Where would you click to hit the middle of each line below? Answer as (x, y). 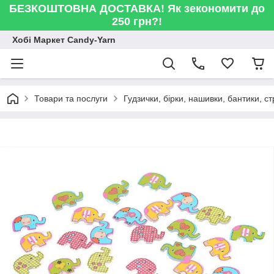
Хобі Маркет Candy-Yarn (64, 40)
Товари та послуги (71, 98)
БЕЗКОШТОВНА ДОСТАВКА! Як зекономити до (137, 9)
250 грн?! (137, 21)
